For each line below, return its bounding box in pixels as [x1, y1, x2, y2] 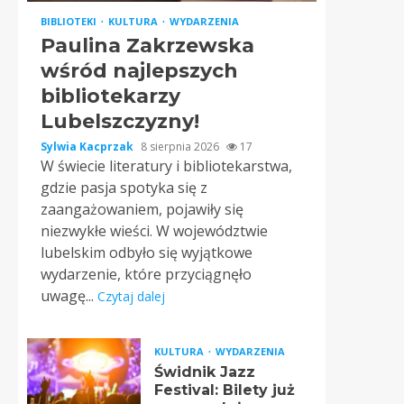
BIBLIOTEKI [41, 14, 99, 28]
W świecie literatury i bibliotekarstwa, [41, 156, 292, 176]
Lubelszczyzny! [41, 109, 199, 133]
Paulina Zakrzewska [41, 33, 254, 58]
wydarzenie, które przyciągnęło [41, 264, 252, 284]
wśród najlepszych [41, 59, 238, 83]
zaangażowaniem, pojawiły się [41, 199, 243, 219]
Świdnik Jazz [153, 363, 255, 381]
